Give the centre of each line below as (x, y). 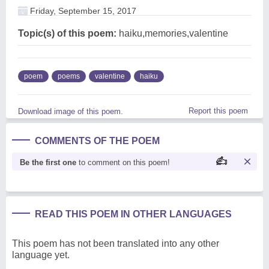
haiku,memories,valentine (172, 33)
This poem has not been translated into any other (116, 243)
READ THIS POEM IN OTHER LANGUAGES (133, 214)
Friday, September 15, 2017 (82, 11)
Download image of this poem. (71, 111)
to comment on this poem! (123, 162)
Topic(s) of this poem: (67, 33)
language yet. (41, 255)
